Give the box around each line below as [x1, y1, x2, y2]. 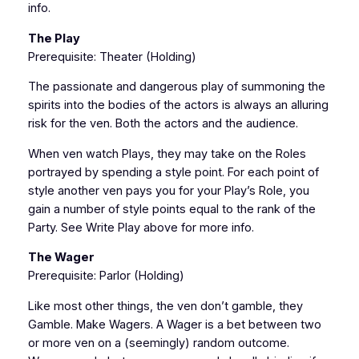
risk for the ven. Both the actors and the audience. [27, 116, 298, 131]
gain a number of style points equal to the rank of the [27, 201, 316, 216]
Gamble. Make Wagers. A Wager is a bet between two [27, 317, 321, 332]
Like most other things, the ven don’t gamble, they [27, 298, 303, 313]
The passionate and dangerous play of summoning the [27, 79, 325, 95]
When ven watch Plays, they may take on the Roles [27, 146, 306, 161]
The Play [27, 30, 80, 46]
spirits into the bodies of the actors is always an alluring [27, 98, 329, 113]
